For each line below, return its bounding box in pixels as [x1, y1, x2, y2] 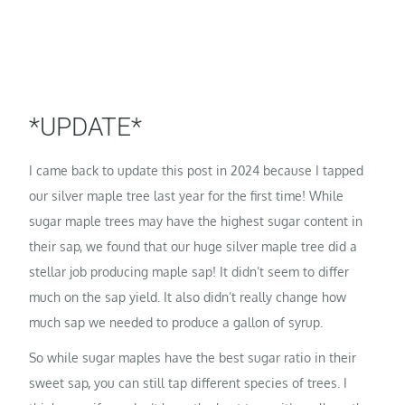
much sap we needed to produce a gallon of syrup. [29, 314, 324, 330]
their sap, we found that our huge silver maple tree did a [29, 238, 358, 254]
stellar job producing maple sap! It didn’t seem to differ [29, 263, 350, 279]
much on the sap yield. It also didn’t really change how [29, 288, 347, 305]
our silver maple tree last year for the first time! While [29, 187, 344, 203]
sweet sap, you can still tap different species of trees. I [29, 375, 348, 391]
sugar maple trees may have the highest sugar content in [29, 212, 363, 229]
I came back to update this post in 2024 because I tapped [29, 162, 364, 178]
